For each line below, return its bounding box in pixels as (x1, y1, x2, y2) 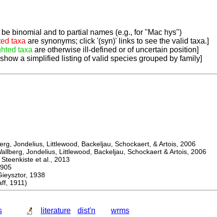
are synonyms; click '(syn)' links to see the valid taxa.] (26, 37, 209, 46)
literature (41, 206, 71, 215)
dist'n (77, 206, 95, 215)
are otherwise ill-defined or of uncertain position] (32, 46, 199, 54)
